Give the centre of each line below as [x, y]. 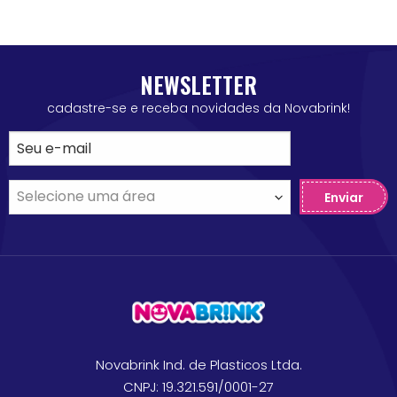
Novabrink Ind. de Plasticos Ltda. [198, 364]
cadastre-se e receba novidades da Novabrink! [198, 108]
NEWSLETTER [198, 84]
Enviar [344, 197]
